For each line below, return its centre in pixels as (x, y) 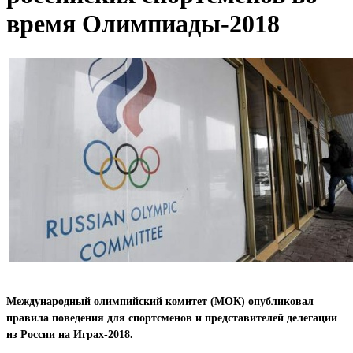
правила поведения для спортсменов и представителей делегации (172, 318)
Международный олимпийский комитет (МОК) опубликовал (160, 301)
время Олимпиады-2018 (143, 24)
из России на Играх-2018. (70, 334)
